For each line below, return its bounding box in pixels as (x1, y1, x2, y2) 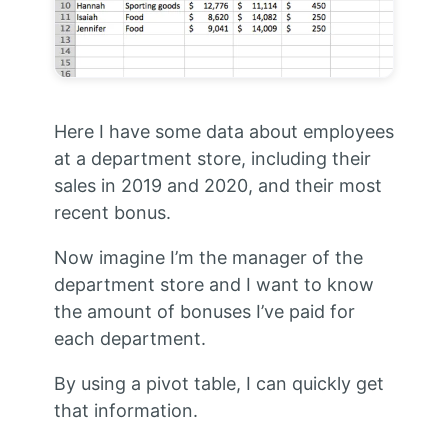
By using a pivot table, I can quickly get (53, 373, 384, 395)
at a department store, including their (53, 148, 371, 170)
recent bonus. (53, 202, 171, 224)
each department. (53, 328, 206, 350)
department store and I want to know (53, 274, 374, 296)
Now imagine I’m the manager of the (53, 247, 363, 269)
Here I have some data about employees (53, 121, 394, 143)
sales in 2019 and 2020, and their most (53, 175, 382, 197)
